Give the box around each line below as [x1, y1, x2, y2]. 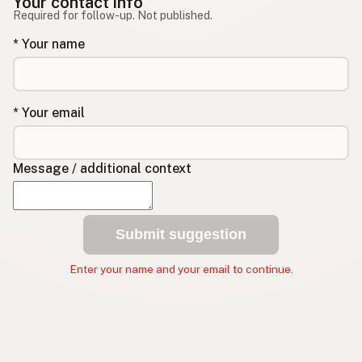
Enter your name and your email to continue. [69, 263, 293, 276]
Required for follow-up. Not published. [13, 9, 213, 22]
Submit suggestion [116, 226, 246, 242]
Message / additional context [13, 161, 192, 176]
